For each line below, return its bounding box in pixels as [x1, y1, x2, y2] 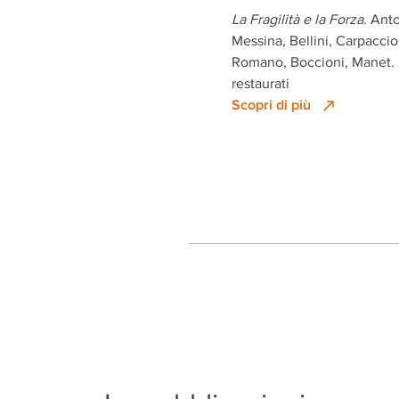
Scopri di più [232, 97, 311, 113]
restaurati [232, 76, 289, 92]
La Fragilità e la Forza [232, 12, 363, 28]
